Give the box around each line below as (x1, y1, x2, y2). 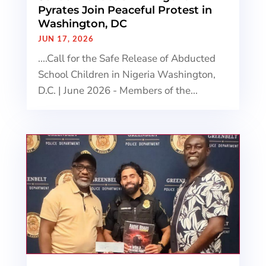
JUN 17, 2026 (37, 34, 94, 44)
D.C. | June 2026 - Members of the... (37, 84, 198, 98)
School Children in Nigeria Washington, (37, 68, 216, 82)
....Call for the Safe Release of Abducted (37, 52, 216, 66)
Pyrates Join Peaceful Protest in (37, 4, 212, 17)
